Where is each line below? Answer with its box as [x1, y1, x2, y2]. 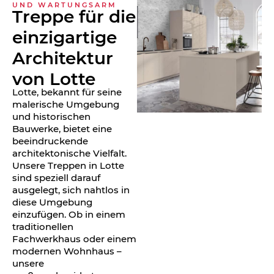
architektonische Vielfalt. [12, 147, 127, 160]
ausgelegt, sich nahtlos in [12, 184, 130, 196]
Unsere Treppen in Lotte [12, 160, 124, 172]
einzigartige [12, 27, 117, 48]
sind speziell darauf [12, 172, 100, 184]
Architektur [12, 48, 113, 69]
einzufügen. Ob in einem [12, 209, 125, 221]
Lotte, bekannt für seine [12, 86, 122, 98]
